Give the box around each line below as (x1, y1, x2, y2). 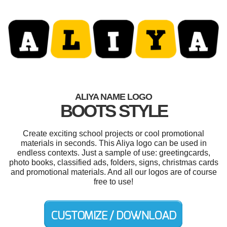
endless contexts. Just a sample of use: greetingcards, (17, 148, 210, 157)
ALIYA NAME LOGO (75, 91, 152, 102)
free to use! (94, 177, 133, 186)
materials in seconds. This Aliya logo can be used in (20, 138, 207, 147)
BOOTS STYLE (60, 100, 167, 121)
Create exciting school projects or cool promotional (23, 129, 204, 138)
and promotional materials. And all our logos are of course (10, 167, 217, 176)
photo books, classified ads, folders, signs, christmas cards (9, 158, 218, 167)
